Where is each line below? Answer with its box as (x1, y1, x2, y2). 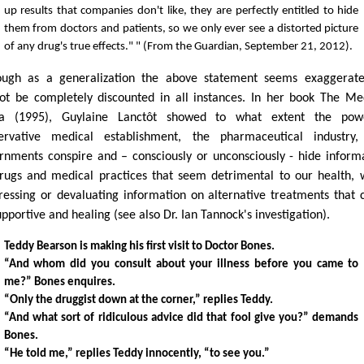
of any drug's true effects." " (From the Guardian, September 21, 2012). (3, 40, 353, 53)
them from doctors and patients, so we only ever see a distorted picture (3, 22, 359, 35)
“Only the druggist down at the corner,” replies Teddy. (3, 293, 273, 306)
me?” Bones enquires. (3, 275, 115, 288)
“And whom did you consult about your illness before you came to (3, 258, 359, 271)
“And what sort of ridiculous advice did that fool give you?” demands (3, 311, 359, 324)
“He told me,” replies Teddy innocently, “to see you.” (3, 347, 270, 360)
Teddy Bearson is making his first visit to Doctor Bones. (3, 240, 275, 253)
